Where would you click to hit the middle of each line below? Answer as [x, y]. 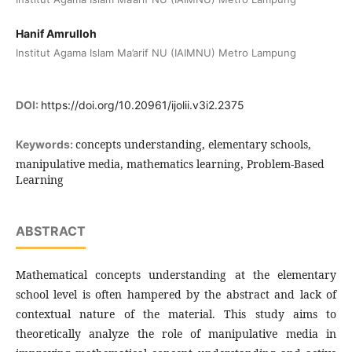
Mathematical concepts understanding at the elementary [176, 275]
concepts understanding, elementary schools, [193, 144]
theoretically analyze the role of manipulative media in [176, 334]
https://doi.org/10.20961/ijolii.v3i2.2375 [143, 105]
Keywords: [46, 144]
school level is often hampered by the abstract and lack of [176, 294]
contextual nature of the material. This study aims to [176, 314]
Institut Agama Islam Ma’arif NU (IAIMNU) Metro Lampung [156, 53]
